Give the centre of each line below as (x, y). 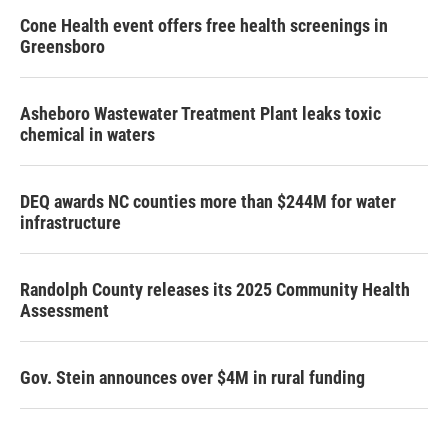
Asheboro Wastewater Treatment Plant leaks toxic (200, 113)
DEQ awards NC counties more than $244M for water (208, 201)
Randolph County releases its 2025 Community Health (215, 289)
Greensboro (62, 46)
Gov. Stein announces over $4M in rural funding (192, 377)
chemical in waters (87, 134)
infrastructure (70, 222)
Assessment (64, 310)
